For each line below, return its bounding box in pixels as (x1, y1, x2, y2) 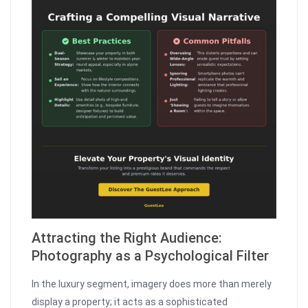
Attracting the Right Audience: (32, 230, 223, 247)
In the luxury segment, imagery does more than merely (32, 278, 272, 290)
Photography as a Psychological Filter (32, 247, 269, 265)
